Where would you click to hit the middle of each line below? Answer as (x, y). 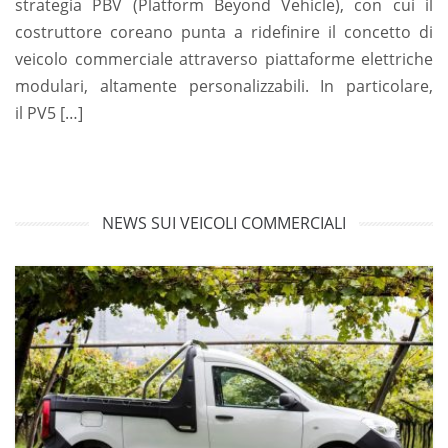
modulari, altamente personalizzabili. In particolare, (224, 85)
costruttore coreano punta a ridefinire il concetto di (224, 31)
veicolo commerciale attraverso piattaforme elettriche (224, 58)
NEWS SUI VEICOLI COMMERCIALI (224, 222)
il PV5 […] (49, 112)
